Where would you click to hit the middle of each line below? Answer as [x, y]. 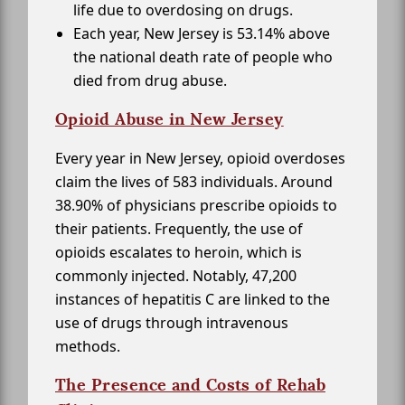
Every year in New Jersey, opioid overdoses [200, 159]
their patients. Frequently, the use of [179, 229]
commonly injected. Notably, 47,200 [176, 276]
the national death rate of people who [203, 57]
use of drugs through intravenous [172, 323]
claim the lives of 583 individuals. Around [194, 182]
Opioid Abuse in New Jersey [170, 119]
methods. [88, 347]
